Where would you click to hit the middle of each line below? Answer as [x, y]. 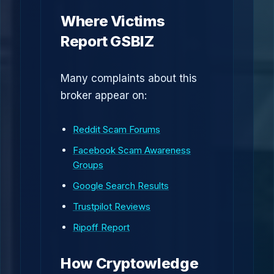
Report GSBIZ [107, 41]
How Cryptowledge [130, 263]
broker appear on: [104, 95]
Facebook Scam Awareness [132, 150]
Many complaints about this [129, 78]
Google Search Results [121, 186]
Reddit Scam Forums [117, 129]
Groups [88, 165]
